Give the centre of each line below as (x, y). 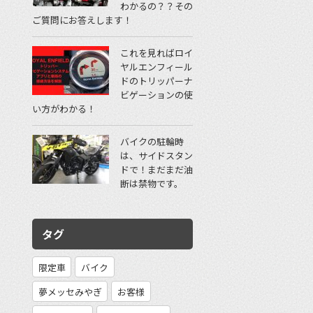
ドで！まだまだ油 (156, 169)
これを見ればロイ (156, 52)
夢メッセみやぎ (70, 291)
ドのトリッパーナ (156, 80)
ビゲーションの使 (156, 94)
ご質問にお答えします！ (82, 20)
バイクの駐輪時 (152, 141)
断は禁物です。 (152, 183)
